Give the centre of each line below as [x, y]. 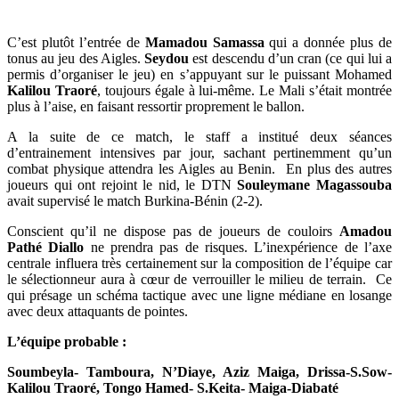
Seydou [167, 58]
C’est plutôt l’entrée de [76, 42]
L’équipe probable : [67, 342]
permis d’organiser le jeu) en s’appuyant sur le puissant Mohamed [199, 74]
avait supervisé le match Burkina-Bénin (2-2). [135, 201]
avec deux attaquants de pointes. [98, 311]
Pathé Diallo [46, 247]
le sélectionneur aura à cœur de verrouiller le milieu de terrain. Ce [199, 279]
